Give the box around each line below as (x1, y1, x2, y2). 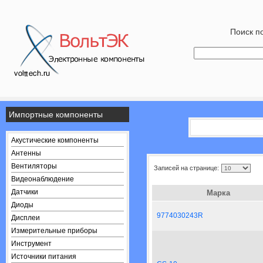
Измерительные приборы (11, 227, 97, 235)
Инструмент (11, 240, 52, 248)
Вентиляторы (11, 162, 57, 170)
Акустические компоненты (11, 136, 99, 144)
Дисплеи (11, 214, 40, 222)
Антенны (11, 149, 41, 157)
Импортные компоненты (9, 110, 103, 119)
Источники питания (11, 252, 76, 261)
